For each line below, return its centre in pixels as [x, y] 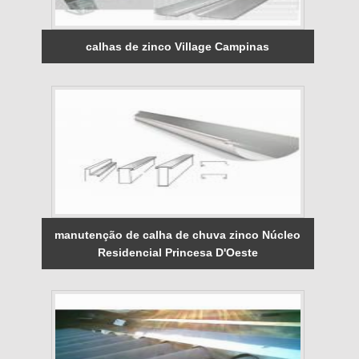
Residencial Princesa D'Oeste [177, 252]
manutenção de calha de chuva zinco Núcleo [178, 234]
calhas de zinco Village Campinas [178, 46]
